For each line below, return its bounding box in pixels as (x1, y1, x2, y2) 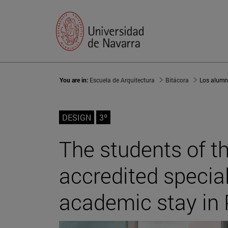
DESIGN (62, 112, 91, 123)
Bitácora (165, 76, 189, 84)
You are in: (60, 76, 90, 84)
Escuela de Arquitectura (90, 76, 155, 84)
